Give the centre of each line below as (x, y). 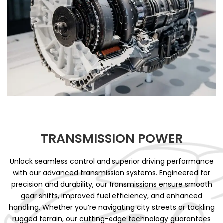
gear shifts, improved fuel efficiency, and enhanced (111, 196)
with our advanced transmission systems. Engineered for (111, 173)
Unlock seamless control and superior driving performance (111, 162)
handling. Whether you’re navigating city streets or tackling (111, 207)
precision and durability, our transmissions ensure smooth (111, 184)
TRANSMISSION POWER (111, 139)
